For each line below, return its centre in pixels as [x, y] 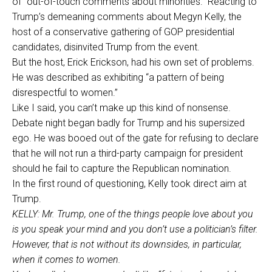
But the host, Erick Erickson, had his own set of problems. [133, 63]
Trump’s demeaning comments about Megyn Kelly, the [127, 17]
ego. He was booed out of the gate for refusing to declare [135, 138]
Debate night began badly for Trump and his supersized [128, 123]
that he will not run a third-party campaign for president [127, 154]
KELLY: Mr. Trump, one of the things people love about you [133, 214]
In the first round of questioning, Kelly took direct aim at [129, 184]
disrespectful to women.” [65, 93]
